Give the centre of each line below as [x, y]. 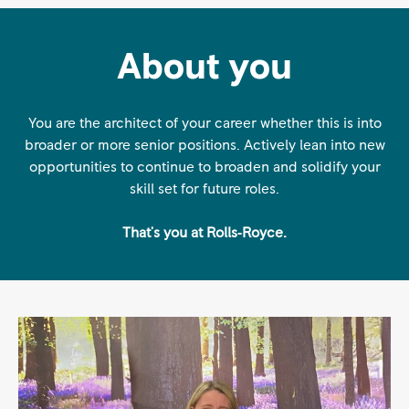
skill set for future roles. [204, 189]
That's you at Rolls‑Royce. [204, 232]
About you [204, 67]
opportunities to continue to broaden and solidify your [204, 167]
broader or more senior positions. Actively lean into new [204, 145]
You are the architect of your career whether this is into [204, 123]
